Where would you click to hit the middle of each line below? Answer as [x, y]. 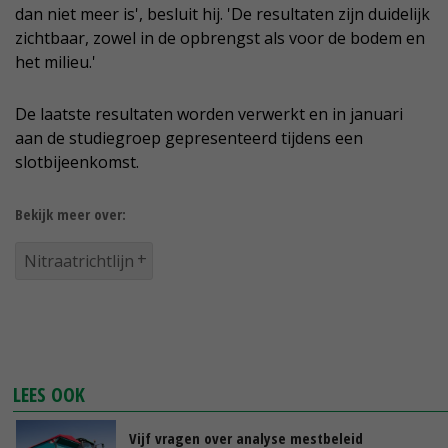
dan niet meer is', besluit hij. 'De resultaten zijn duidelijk [222, 14]
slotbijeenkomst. [77, 162]
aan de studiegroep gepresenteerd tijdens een [189, 138]
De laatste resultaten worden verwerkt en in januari [209, 114]
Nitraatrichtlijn [79, 261]
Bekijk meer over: [70, 214]
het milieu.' [55, 62]
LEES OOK [49, 395]
